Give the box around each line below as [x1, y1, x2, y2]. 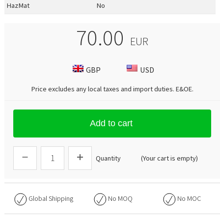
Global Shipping [28, 193, 73, 203]
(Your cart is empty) [141, 153, 198, 163]
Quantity [96, 153, 121, 163]
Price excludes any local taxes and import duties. [31, 84, 176, 93]
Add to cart [89, 118, 133, 128]
